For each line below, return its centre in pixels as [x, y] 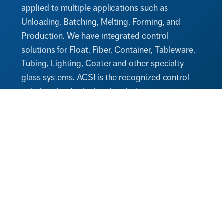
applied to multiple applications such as [95, 8]
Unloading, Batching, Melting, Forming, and [101, 22]
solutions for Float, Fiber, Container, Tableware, [109, 50]
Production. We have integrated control [95, 36]
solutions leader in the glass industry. [89, 91]
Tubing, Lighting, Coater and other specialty [103, 64]
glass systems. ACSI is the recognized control [106, 78]
